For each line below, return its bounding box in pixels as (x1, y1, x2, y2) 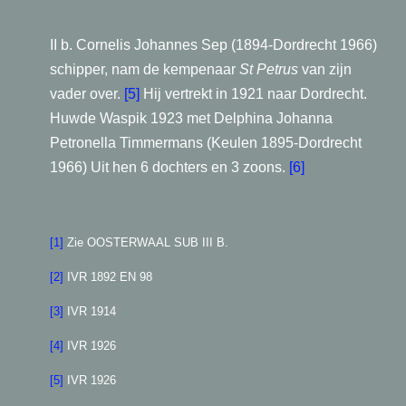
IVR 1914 (67, 304, 116, 318)
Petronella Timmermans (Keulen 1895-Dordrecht (50, 135, 362, 150)
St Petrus (239, 62, 298, 77)
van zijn (298, 62, 352, 77)
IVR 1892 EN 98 (67, 270, 152, 284)
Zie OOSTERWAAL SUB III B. (67, 236, 228, 249)
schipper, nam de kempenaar (50, 62, 239, 77)
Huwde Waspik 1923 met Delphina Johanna (50, 111, 333, 126)
